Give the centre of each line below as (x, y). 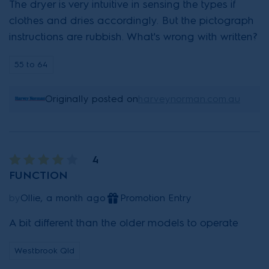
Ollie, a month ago (63, 198)
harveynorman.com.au (189, 98)
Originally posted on (92, 98)
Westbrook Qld (44, 250)
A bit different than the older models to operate (124, 222)
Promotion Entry (156, 198)
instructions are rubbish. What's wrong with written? (133, 36)
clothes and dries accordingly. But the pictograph (131, 20)
